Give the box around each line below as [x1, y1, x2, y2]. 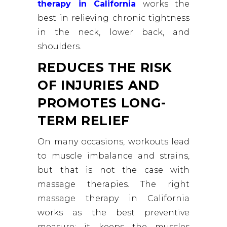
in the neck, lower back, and [37, 27, 190, 37]
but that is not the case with [37, 165, 190, 175]
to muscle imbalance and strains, [37, 151, 190, 161]
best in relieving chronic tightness [37, 13, 190, 23]
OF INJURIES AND [37, 78, 160, 93]
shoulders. [37, 42, 81, 52]
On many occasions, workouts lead [37, 137, 190, 147]
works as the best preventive [37, 208, 190, 218]
